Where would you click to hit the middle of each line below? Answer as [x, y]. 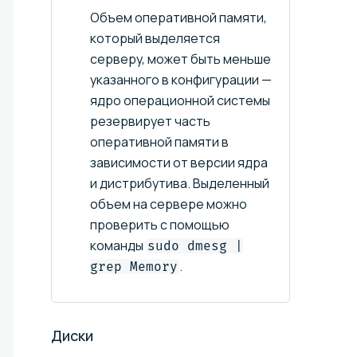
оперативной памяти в [159, 141]
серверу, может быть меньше [180, 59]
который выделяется [155, 38]
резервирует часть [150, 121]
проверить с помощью [160, 224]
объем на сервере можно [169, 204]
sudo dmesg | [195, 245]
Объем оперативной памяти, [178, 17]
